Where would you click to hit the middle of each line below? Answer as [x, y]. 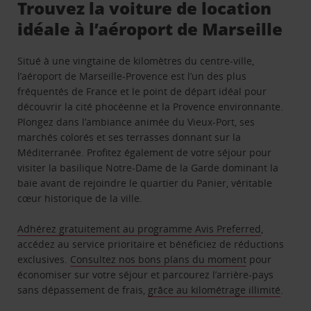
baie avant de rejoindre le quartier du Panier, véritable [145, 183]
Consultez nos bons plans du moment [159, 259]
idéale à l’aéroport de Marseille [150, 28]
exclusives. [44, 259]
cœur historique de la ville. [80, 198]
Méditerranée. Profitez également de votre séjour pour [145, 152]
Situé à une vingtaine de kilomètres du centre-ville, [136, 60]
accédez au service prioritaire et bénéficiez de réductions [151, 244]
